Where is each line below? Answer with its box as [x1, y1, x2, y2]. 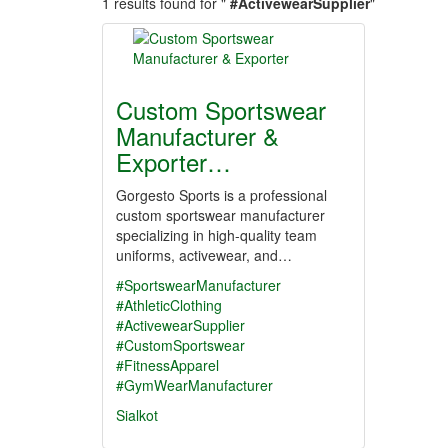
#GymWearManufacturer [116, 375, 273, 395]
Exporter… [116, 144, 231, 179]
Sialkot [116, 405, 158, 425]
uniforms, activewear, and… [116, 245, 292, 265]
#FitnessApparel [116, 355, 219, 375]
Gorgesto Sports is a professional [116, 185, 327, 205]
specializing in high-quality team [116, 225, 317, 245]
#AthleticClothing [116, 295, 222, 315]
